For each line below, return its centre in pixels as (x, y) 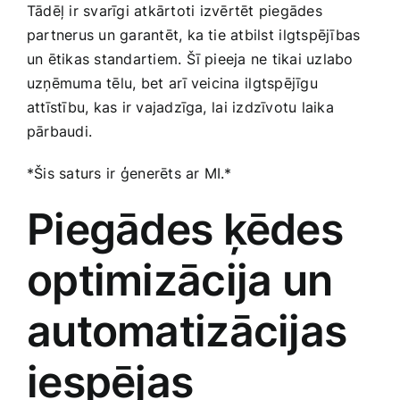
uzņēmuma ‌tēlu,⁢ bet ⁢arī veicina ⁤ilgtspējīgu (172, 83)
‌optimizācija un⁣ (179, 279)
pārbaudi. (60, 131)
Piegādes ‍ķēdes (185, 229)
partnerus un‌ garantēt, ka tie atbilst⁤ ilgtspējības (194, 34)
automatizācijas (187, 330)
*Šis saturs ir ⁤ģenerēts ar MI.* (129, 173)
